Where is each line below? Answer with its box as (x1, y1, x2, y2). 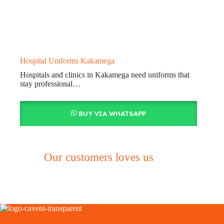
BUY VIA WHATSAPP (78, 109, 146, 117)
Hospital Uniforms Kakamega (20, 56, 114, 65)
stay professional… (20, 79, 80, 88)
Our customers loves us (43, 150, 153, 163)
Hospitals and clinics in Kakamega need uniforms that (20, 70, 189, 79)
